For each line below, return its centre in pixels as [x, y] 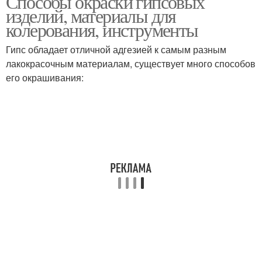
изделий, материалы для [91, 15]
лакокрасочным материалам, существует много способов [131, 63]
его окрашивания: [45, 77]
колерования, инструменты [102, 30]
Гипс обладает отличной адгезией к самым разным [116, 49]
